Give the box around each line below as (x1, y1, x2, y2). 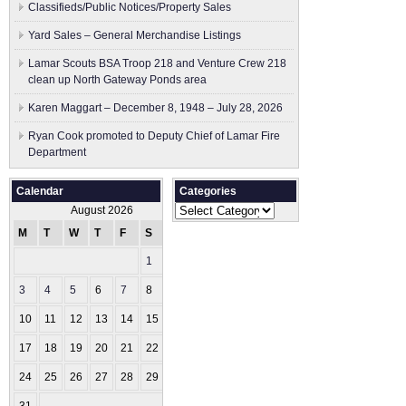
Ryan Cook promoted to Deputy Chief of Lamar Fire (28, 130, 280, 142)
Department (28, 146, 86, 159)
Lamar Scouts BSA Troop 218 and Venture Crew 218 (28, 57, 286, 70)
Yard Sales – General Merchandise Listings (28, 29, 241, 42)
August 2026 (70, 204, 133, 217)
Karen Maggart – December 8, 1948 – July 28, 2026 (28, 101, 283, 114)
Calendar (16, 185, 63, 198)
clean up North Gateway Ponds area (28, 73, 207, 86)
